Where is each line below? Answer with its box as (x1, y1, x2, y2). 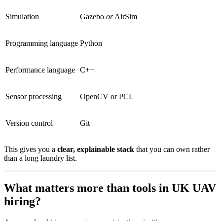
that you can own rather (134, 145, 210, 154)
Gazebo (80, 12, 106, 21)
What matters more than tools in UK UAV (4, 182, 216, 195)
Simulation (5, 12, 39, 21)
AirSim (113, 12, 137, 21)
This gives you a (4, 145, 57, 154)
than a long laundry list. (4, 154, 77, 163)
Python (80, 39, 102, 48)
